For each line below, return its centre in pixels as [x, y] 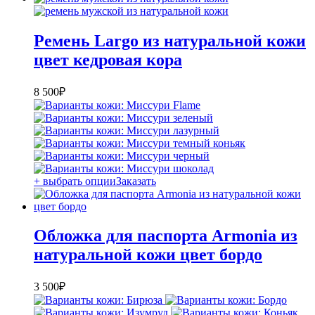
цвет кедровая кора [108, 59]
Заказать [136, 181]
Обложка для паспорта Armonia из [166, 236]
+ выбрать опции [75, 181]
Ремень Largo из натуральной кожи [170, 40]
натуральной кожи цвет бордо [148, 255]
